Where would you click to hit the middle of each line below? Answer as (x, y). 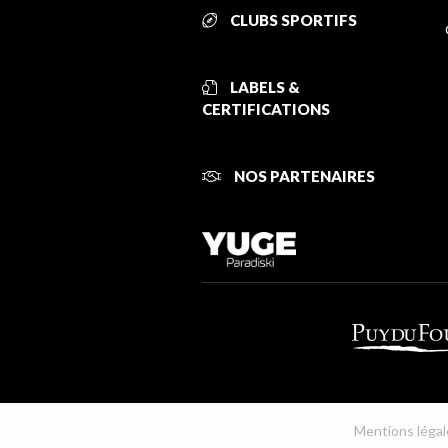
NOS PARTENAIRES (303, 176)
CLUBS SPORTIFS (292, 20)
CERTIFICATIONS (266, 109)
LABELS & (263, 87)
